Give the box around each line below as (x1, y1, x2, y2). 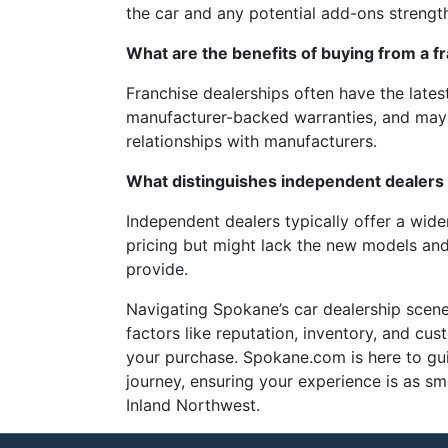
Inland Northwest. (126, 395, 260, 415)
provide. (126, 259, 188, 279)
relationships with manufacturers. (126, 131, 377, 151)
